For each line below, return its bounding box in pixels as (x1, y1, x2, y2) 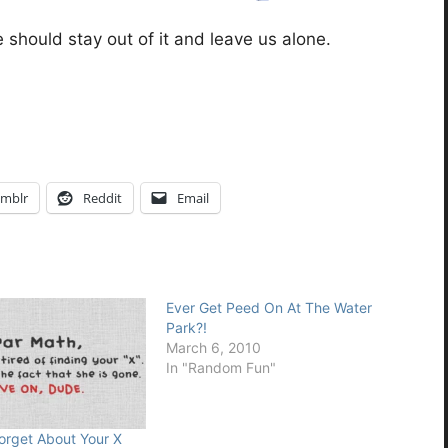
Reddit (83, 188, 122, 207)
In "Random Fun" (165, 358, 276, 376)
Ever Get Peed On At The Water (165, 298, 372, 316)
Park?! (165, 318, 207, 336)
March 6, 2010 (165, 338, 261, 356)
